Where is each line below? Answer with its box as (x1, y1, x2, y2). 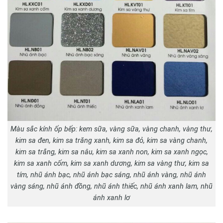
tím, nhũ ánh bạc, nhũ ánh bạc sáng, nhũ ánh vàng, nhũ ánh (17, 171, 206, 180)
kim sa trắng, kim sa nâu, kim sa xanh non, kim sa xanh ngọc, (15, 148, 208, 157)
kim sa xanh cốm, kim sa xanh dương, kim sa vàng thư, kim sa (14, 159, 209, 168)
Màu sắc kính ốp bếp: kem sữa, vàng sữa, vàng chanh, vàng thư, (10, 125, 213, 134)
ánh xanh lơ (93, 194, 130, 203)
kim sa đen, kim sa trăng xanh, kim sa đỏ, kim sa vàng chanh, (15, 136, 208, 145)
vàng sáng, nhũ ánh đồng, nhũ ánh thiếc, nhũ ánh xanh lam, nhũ (10, 182, 213, 191)
